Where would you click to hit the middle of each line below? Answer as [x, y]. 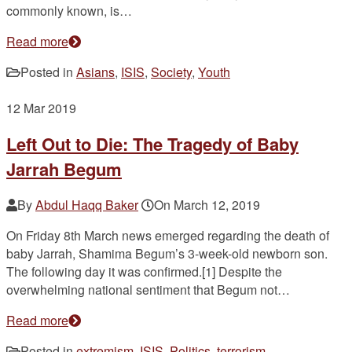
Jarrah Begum [64, 169]
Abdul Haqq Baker [87, 205]
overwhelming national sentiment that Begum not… [148, 290]
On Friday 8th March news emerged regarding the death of [168, 236]
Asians [95, 71]
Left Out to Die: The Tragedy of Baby [152, 143]
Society [171, 71]
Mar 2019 [50, 108]
